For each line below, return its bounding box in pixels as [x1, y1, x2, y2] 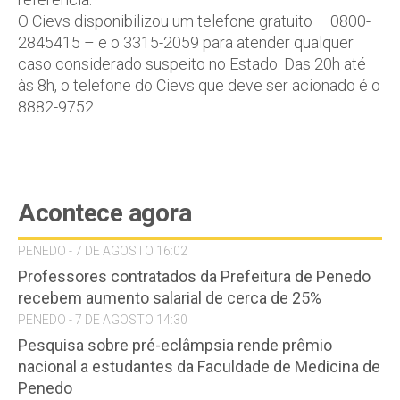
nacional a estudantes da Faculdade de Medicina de [18, 357, 380, 376]
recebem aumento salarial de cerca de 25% [18, 288, 321, 307]
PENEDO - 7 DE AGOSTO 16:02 [18, 244, 187, 258]
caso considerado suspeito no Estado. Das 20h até [18, 54, 366, 73]
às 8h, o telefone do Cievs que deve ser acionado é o [18, 76, 380, 95]
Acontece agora [18, 198, 191, 228]
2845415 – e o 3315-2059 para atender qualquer [18, 33, 354, 52]
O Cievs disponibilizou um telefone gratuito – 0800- [18, 12, 371, 30]
